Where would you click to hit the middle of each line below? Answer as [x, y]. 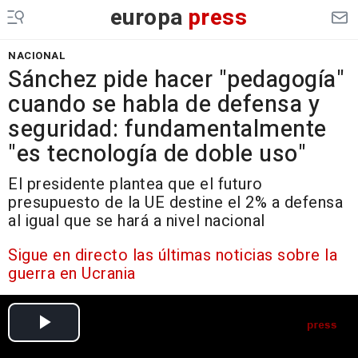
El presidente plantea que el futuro [135, 184]
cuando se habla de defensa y [164, 105]
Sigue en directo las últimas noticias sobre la [173, 255]
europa [147, 18]
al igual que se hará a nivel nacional [137, 221]
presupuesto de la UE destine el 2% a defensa [175, 203]
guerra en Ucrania [72, 274]
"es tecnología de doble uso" [157, 154]
